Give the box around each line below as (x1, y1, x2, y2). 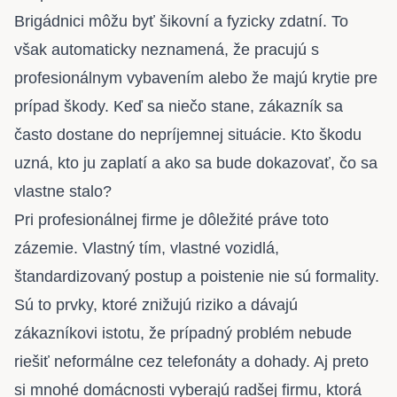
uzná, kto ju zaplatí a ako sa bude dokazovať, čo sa (14, 154, 378, 173)
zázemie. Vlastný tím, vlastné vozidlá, (14, 239, 279, 258)
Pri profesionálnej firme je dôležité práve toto (14, 211, 329, 230)
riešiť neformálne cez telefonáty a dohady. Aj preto (14, 353, 369, 371)
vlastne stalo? (14, 183, 112, 201)
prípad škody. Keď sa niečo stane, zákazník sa (14, 97, 343, 116)
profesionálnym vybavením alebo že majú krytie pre (14, 69, 378, 88)
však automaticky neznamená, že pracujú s (14, 41, 319, 59)
